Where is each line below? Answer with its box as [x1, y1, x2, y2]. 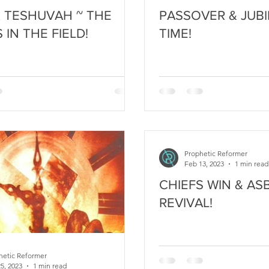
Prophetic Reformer [184, 149, 247, 158]
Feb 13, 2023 [184, 159, 224, 168]
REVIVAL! [159, 196, 213, 210]
